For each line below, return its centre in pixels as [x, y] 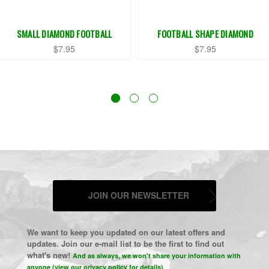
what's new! [50, 255]
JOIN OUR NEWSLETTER [138, 195]
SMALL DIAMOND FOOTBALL [64, 34]
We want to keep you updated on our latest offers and [126, 232]
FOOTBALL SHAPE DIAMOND [205, 34]
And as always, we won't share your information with [156, 256]
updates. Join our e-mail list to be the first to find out [125, 244]
